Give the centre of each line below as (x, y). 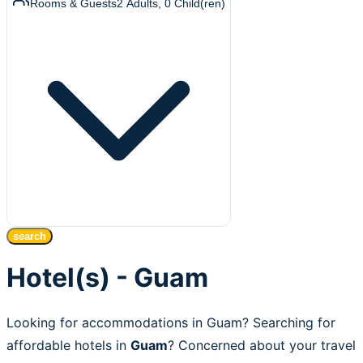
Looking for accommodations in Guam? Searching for (171, 322)
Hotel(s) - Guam (107, 278)
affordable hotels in (68, 345)
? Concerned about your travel (262, 345)
